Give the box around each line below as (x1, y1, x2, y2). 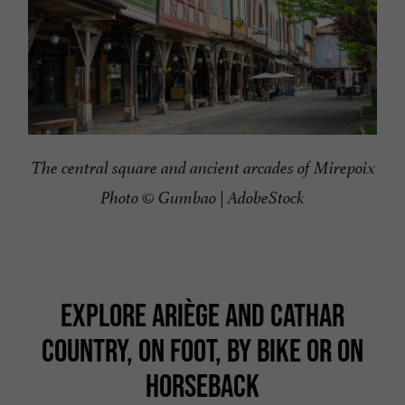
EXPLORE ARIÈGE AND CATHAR (61, 297, 344, 334)
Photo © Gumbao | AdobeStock (100, 187, 305, 210)
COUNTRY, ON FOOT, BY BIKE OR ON (42, 332, 363, 369)
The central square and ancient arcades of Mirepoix (30, 157, 375, 180)
